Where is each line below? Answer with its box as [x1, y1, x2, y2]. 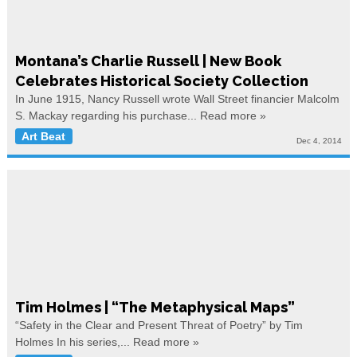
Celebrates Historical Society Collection [14, 73, 308, 90]
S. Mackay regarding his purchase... [14, 109, 200, 123]
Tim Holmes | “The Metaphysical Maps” [14, 298, 295, 316]
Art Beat [22, 130, 66, 143]
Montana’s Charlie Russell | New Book [14, 53, 281, 70]
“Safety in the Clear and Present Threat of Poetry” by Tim [14, 318, 303, 331]
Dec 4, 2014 [296, 135, 343, 145]
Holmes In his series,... [14, 335, 133, 348]
